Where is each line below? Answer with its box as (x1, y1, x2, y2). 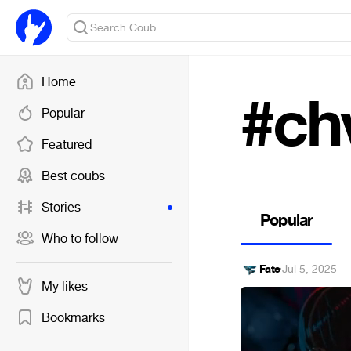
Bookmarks (42, 309, 105, 326)
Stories (42, 199, 81, 215)
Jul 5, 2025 (282, 262, 338, 277)
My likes (42, 278, 88, 295)
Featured (42, 136, 92, 153)
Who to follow (42, 230, 118, 247)
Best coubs (42, 168, 105, 184)
